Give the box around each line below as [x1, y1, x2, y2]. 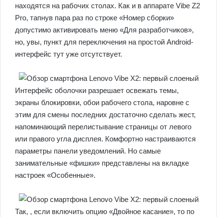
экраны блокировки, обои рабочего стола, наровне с [15, 98, 189, 107]
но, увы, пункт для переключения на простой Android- [15, 38, 193, 46]
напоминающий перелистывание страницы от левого [15, 123, 191, 131]
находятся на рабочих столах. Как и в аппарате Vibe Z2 [15, 1, 200, 10]
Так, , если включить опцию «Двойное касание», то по [15, 207, 194, 216]
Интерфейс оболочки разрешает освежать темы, [15, 86, 179, 95]
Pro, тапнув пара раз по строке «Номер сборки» [15, 14, 174, 22]
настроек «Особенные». [15, 171, 95, 180]
